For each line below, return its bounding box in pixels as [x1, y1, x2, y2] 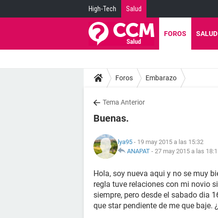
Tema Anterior [103, 98, 145, 106]
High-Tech [89, 5, 116, 13]
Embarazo [145, 73, 177, 82]
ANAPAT [127, 147, 150, 155]
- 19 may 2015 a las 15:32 [132, 138, 203, 145]
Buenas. [93, 112, 129, 124]
